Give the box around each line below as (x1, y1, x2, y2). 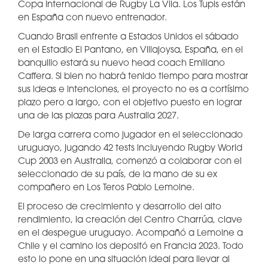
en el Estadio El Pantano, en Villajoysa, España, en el (18, 46, 243, 55)
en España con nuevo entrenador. (18, 14, 167, 23)
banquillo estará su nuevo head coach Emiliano (18, 59, 225, 68)
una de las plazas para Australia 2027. (18, 112, 179, 121)
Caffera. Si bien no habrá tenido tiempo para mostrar (18, 72, 248, 81)
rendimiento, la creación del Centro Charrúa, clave (18, 216, 242, 225)
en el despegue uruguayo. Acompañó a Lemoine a (18, 229, 243, 238)
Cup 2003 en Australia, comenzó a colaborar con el (18, 157, 242, 166)
